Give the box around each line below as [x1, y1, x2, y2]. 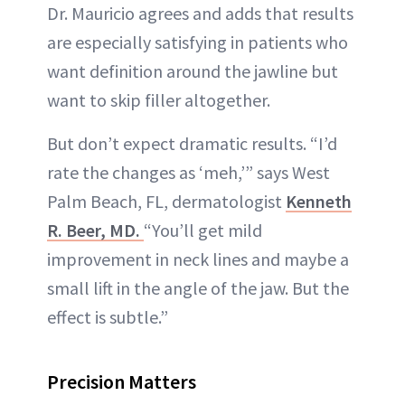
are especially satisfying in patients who [47, 30, 348, 53]
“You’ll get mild [144, 218, 262, 241]
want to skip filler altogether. [47, 88, 270, 111]
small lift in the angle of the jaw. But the [47, 276, 349, 299]
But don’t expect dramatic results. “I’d [47, 131, 337, 155]
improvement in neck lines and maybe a [47, 247, 349, 270]
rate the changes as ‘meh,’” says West [47, 160, 330, 184]
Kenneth [286, 189, 352, 212]
